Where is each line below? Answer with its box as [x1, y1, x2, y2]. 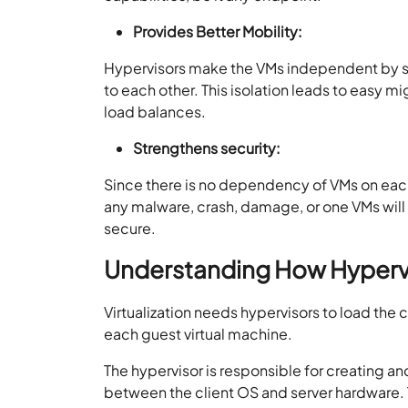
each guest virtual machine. [104, 323, 296, 343]
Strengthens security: [133, 138, 281, 158]
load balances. [104, 101, 207, 121]
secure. [104, 218, 159, 238]
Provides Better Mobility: [133, 21, 303, 41]
